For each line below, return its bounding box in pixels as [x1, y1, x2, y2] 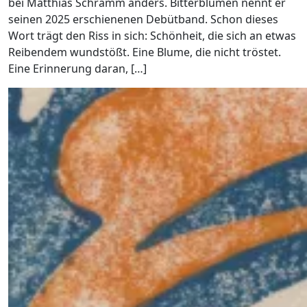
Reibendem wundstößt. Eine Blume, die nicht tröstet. [8, 45, 281, 60]
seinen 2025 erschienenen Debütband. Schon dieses [8, 12, 278, 27]
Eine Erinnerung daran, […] [8, 61, 147, 76]
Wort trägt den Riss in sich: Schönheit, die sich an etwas [8, 28, 296, 43]
